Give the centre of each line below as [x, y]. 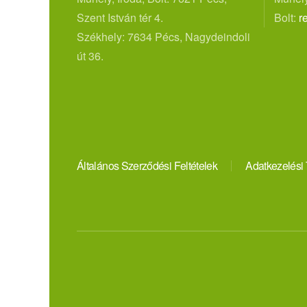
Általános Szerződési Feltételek [147, 165]
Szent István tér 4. [120, 17]
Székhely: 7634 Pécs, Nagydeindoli [163, 36]
